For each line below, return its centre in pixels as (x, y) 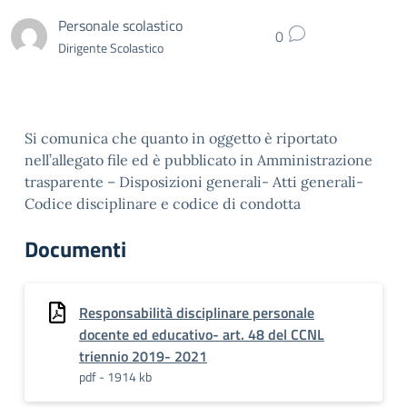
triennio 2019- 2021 (143, 356)
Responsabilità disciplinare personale (197, 313)
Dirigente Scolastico (111, 47)
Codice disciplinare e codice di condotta (163, 203)
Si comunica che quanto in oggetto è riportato (181, 138)
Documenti (75, 249)
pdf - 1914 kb (115, 377)
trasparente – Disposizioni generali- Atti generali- (194, 182)
